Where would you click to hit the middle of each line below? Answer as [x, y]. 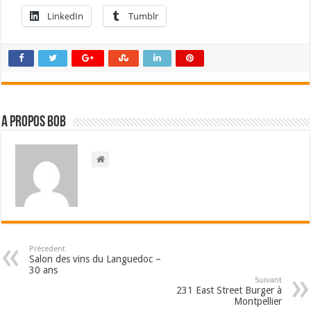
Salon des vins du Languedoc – [95, 259]
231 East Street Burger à [229, 291]
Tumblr [144, 16]
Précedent [48, 249]
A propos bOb [34, 123]
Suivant [268, 280]
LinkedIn [66, 16]
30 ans [44, 270]
